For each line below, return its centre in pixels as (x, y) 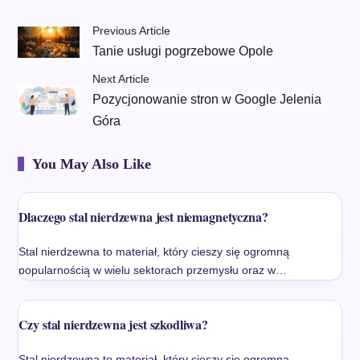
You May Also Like (91, 164)
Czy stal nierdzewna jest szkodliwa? (113, 325)
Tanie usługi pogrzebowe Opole (183, 51)
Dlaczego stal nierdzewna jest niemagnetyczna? (143, 217)
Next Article (121, 79)
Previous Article (132, 31)
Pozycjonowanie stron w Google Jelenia (207, 100)
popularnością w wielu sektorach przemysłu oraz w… (152, 270)
